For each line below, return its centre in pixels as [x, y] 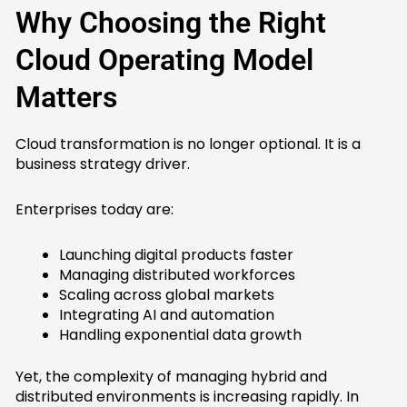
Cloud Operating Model [165, 60]
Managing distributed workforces [178, 275]
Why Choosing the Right [171, 23]
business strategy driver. [103, 164]
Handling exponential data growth [181, 335]
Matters [67, 98]
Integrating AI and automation [167, 315]
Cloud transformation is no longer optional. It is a [189, 144]
